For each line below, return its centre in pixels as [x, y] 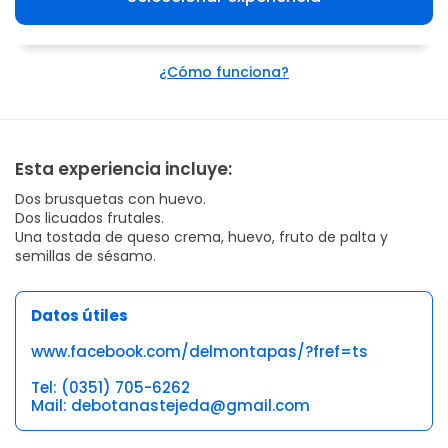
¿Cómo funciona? [224, 71]
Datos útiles [79, 315]
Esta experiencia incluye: [123, 168]
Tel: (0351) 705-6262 [110, 387]
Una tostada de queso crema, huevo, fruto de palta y [201, 236]
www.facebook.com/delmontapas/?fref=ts [199, 351]
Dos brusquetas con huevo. [110, 198]
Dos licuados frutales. [89, 217]
